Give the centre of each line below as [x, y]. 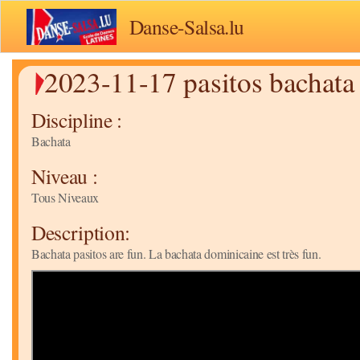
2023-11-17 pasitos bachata [200, 82]
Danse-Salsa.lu [187, 27]
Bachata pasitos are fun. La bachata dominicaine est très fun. [176, 254]
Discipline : [77, 120]
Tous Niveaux [65, 198]
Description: [81, 233]
